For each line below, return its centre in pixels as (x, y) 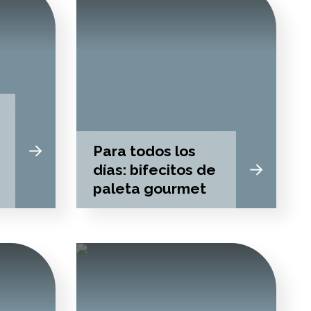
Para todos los (144, 151)
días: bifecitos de (154, 170)
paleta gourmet (149, 188)
